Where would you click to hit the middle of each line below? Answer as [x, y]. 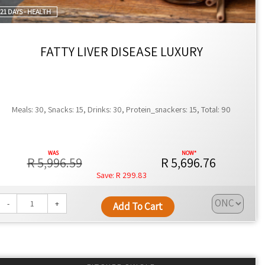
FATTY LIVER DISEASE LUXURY [121, 52]
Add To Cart [138, 206]
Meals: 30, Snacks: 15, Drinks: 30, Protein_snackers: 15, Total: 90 [122, 109]
